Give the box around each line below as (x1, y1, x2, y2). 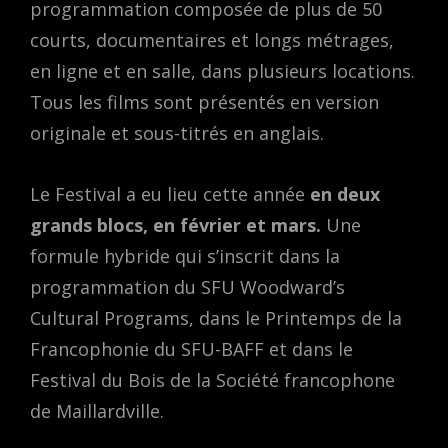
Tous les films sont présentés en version (30, 90, 379, 115)
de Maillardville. (30, 399, 164, 424)
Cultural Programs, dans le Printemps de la (30, 306, 402, 331)
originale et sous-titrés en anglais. (30, 121, 324, 146)
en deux (310, 182, 380, 207)
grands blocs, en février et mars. (30, 213, 321, 238)
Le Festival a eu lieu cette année (30, 182, 310, 207)
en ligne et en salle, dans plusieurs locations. (30, 59, 415, 84)
